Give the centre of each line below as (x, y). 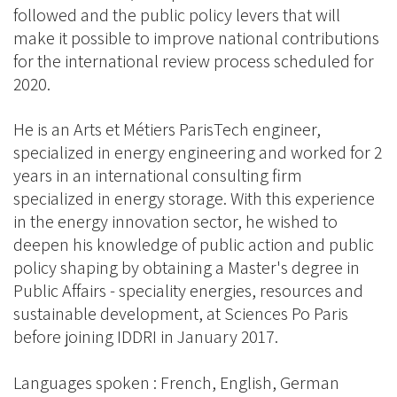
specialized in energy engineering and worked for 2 (198, 152)
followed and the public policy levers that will (177, 15)
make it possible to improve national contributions (196, 38)
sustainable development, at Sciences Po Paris (181, 314)
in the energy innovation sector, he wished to (175, 222)
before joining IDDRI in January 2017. (146, 337)
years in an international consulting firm (158, 175)
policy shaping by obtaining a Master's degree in (187, 268)
